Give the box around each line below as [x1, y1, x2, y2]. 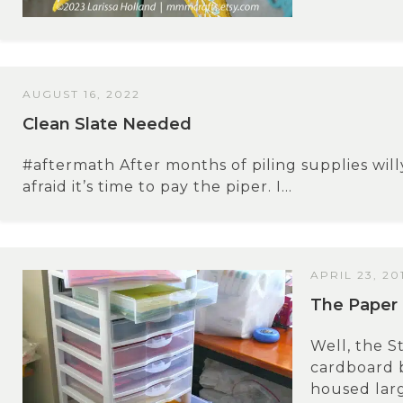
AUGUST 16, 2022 [22, 86, 140, 101]
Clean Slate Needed [22, 113, 192, 134]
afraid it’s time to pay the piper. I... [22, 177, 292, 195]
